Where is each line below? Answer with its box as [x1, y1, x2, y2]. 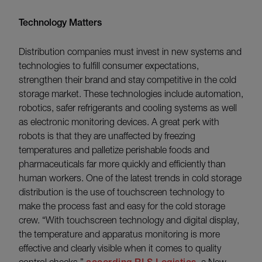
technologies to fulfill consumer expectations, [19, 60, 199, 71]
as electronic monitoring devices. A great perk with [19, 116, 219, 127]
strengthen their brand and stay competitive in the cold [19, 74, 236, 85]
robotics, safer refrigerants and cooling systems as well [19, 102, 237, 113]
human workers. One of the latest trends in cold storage [19, 172, 242, 183]
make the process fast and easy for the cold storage [19, 200, 225, 211]
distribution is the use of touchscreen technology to [19, 186, 225, 197]
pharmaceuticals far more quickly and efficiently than [19, 158, 226, 169]
